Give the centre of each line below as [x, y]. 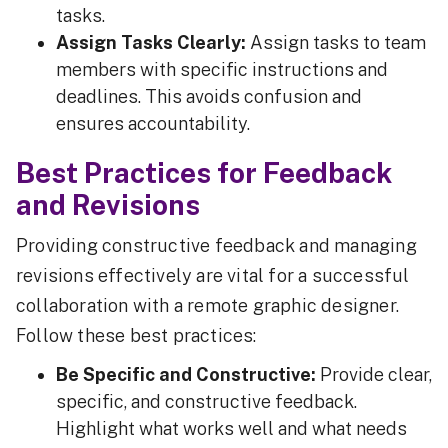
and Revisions [108, 204]
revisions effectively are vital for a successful [213, 275]
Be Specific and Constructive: [186, 374]
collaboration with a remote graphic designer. [208, 305]
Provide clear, [374, 374]
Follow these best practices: [136, 335]
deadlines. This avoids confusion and [209, 96]
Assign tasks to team [336, 42]
